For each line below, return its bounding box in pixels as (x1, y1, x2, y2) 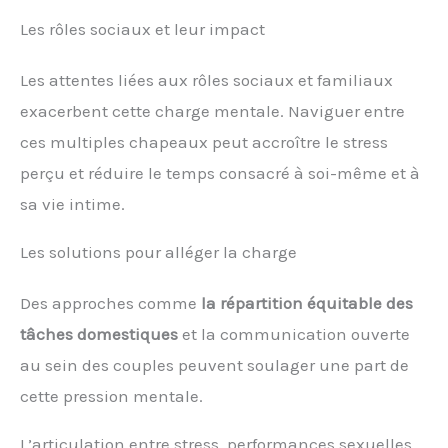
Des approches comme (20, 293, 201, 314)
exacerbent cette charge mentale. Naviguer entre (20, 101, 405, 122)
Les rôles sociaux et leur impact (20, 19, 265, 40)
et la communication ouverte (178, 324, 410, 345)
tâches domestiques (20, 324, 178, 345)
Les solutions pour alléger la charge (20, 242, 297, 263)
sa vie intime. (20, 194, 125, 215)
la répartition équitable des (201, 293, 413, 314)
